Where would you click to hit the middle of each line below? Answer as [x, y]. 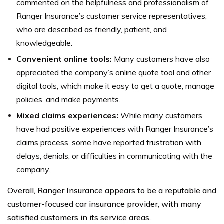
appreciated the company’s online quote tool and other [114, 73]
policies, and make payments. [68, 100]
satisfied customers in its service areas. [79, 218]
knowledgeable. [44, 43]
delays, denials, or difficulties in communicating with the [114, 156]
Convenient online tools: [65, 59]
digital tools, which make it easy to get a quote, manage [115, 86]
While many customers [161, 116]
